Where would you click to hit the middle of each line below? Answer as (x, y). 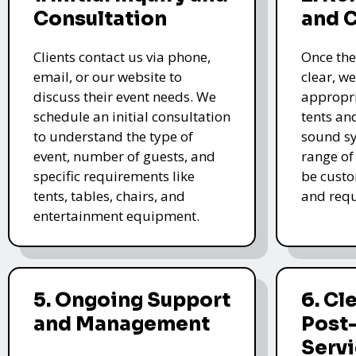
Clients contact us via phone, (122, 56)
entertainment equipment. (116, 215)
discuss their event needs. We (125, 96)
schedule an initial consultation (132, 116)
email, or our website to (108, 76)
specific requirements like (114, 176)
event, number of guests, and (124, 156)
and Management (122, 324)
